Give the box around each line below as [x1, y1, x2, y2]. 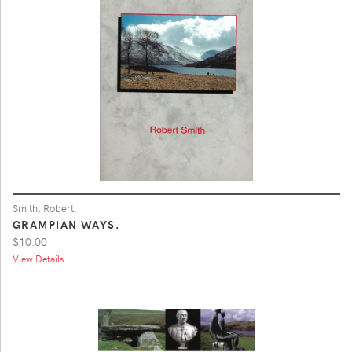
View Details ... [13, 251, 75, 265]
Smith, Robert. [13, 200, 77, 214]
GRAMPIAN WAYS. [13, 215, 120, 232]
